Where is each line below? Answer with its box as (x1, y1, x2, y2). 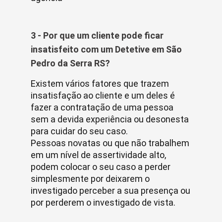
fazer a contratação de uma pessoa (31, 102, 173, 112)
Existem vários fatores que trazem (31, 78, 169, 89)
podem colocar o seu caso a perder (31, 162, 170, 172)
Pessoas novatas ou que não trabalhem (31, 138, 189, 148)
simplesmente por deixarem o (31, 173, 150, 184)
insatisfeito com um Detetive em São (31, 44, 182, 55)
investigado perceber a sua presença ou (31, 185, 190, 196)
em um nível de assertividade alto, (31, 150, 166, 160)
